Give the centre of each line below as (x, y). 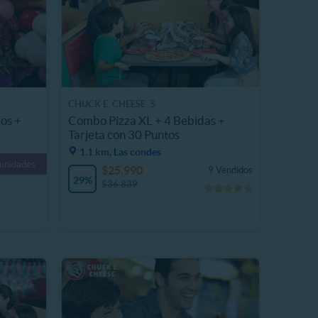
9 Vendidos (230, 170)
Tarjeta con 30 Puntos (124, 134)
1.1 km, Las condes (120, 152)
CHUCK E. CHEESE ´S (112, 104)
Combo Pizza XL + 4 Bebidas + (147, 120)
